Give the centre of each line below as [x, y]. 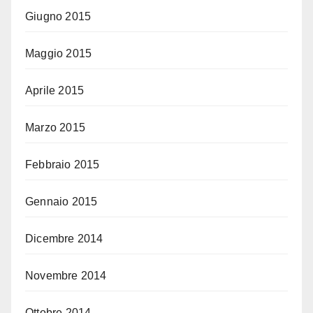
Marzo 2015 [55, 128]
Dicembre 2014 [64, 239]
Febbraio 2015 [63, 165]
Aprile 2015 [55, 91]
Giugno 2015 [58, 17]
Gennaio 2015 [61, 202]
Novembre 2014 [66, 276]
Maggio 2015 [59, 54]
